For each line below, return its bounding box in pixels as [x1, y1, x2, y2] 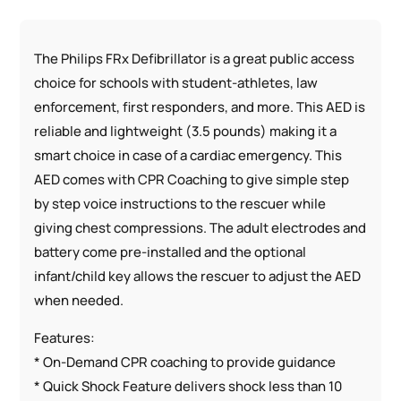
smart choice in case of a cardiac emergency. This [34, 145, 343, 165]
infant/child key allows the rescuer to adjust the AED [34, 266, 362, 286]
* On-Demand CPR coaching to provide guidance [34, 352, 337, 371]
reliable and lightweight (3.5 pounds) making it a [34, 121, 337, 141]
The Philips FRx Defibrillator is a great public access [34, 48, 355, 68]
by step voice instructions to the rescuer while [34, 193, 327, 213]
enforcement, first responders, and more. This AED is [34, 97, 366, 116]
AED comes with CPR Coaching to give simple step [34, 169, 350, 189]
